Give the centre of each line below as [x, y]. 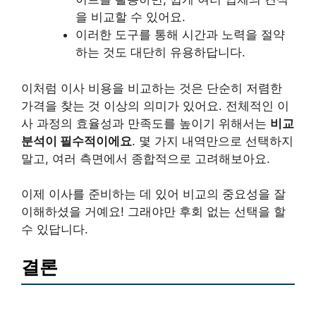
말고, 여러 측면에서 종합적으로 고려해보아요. [146, 158]
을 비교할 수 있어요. [130, 17]
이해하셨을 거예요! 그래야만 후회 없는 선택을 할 [153, 212]
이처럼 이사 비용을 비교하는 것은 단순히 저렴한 [152, 88]
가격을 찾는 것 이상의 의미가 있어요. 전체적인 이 [155, 105]
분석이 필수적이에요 [77, 141]
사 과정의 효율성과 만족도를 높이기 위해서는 [146, 123]
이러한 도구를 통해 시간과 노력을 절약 [180, 35]
